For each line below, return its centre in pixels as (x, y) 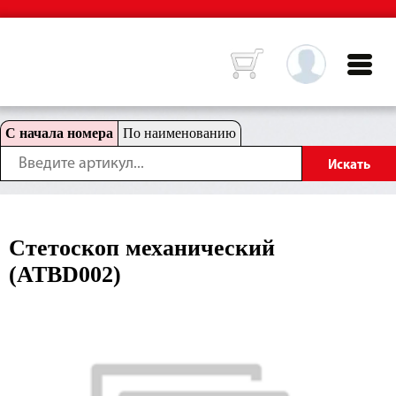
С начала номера (59, 133)
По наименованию (179, 133)
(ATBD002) (65, 274)
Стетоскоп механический (142, 248)
